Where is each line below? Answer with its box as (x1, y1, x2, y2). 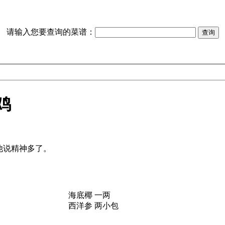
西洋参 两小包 (68, 201, 119, 210)
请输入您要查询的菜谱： (6, 28, 95, 36)
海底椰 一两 (68, 190, 110, 199)
